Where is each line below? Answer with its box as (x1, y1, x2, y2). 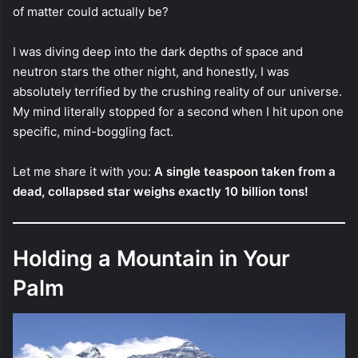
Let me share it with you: (13, 163, 154, 179)
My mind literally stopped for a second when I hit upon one (13, 103, 344, 119)
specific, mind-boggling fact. (13, 123, 173, 139)
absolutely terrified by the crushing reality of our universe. (13, 83, 342, 99)
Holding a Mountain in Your (13, 245, 290, 272)
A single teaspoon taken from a (154, 163, 336, 179)
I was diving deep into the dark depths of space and (13, 43, 303, 59)
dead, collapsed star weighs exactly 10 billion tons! (13, 183, 308, 199)
